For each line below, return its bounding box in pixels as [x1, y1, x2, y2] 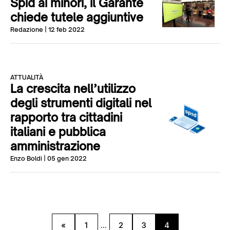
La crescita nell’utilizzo [10, 82, 136, 95]
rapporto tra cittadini [10, 110, 122, 124]
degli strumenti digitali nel [10, 96, 151, 110]
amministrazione [10, 139, 100, 153]
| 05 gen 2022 [42, 155, 87, 162]
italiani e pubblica [10, 125, 106, 139]
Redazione [10, 26, 43, 33]
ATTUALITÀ [10, 73, 43, 81]
